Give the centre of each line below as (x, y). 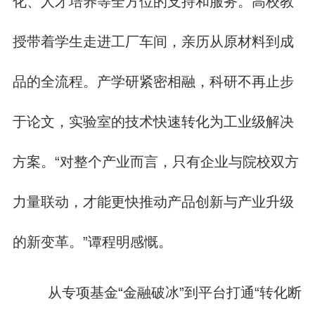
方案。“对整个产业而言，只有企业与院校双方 (155, 161)
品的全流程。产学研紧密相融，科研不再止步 (153, 81)
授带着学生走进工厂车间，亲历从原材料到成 (153, 41)
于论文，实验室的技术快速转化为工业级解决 (153, 121)
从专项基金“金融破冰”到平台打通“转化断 (171, 292)
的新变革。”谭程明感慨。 (92, 242)
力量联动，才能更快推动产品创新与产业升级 (153, 201)
